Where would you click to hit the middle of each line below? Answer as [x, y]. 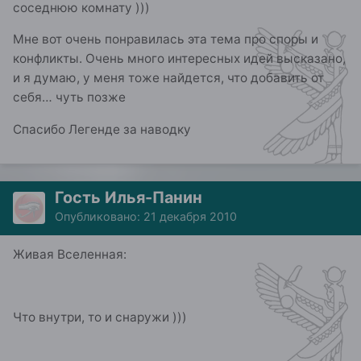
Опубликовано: [99, 216]
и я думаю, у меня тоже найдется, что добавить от [168, 78]
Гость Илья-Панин [129, 197]
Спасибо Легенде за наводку [102, 129]
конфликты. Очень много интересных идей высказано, [179, 59]
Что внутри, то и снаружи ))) [100, 317]
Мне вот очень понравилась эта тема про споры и [166, 39]
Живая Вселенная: [70, 254]
